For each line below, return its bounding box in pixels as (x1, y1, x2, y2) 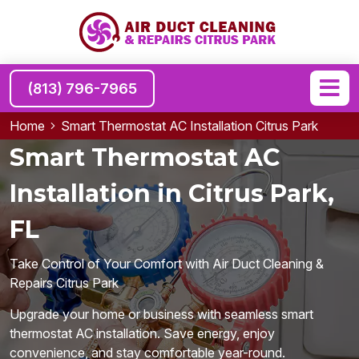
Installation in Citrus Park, (10, 179, 334, 208)
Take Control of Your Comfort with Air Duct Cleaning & (10, 256, 324, 272)
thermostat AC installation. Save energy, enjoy (10, 325, 275, 341)
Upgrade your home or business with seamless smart (10, 306, 313, 322)
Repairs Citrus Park (10, 275, 119, 291)
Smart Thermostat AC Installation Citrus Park (61, 118, 318, 134)
